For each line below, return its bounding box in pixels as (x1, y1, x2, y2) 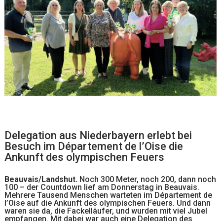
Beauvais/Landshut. (4, 174, 80, 184)
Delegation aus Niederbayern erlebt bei (4, 129, 192, 142)
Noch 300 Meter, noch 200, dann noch (79, 174, 217, 184)
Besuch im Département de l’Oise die (4, 140, 184, 152)
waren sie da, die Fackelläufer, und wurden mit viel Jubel (4, 206, 208, 216)
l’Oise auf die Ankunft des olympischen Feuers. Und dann (4, 198, 211, 208)
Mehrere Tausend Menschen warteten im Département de (4, 190, 213, 200)
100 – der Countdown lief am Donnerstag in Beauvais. (4, 182, 200, 192)
